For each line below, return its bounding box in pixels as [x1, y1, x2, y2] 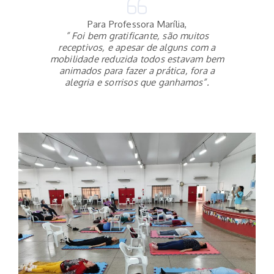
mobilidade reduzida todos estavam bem [50, 53, 224, 65]
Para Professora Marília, [87, 18, 187, 31]
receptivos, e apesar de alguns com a [58, 42, 216, 54]
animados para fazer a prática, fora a [59, 65, 215, 77]
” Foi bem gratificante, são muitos [65, 30, 209, 42]
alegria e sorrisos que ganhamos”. [65, 76, 209, 89]
